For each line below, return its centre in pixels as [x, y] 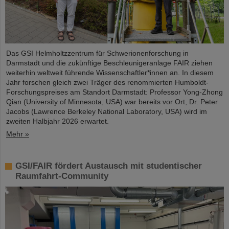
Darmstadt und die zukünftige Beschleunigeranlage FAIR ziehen [109, 63]
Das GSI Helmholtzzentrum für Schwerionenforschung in [97, 53]
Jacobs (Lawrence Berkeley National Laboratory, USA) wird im [107, 112]
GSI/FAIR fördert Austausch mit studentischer [109, 166]
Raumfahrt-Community [62, 176]
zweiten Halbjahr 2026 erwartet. [58, 121]
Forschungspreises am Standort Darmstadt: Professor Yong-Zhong [114, 92]
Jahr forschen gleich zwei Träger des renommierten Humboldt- [107, 83]
